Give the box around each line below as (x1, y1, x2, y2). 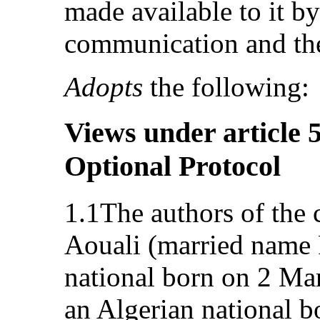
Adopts (64, 71, 143, 102)
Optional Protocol (64, 150, 281, 183)
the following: (143, 71, 309, 102)
